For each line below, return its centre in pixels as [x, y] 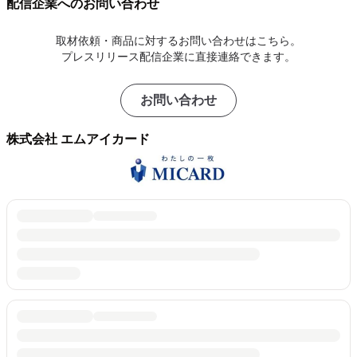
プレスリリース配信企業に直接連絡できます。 [178, 56]
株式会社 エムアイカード [78, 139]
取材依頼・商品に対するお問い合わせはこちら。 [178, 40]
